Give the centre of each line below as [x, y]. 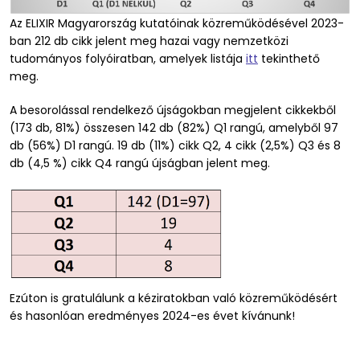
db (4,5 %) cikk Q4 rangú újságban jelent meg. [140, 164]
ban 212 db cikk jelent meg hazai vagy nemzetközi [149, 41]
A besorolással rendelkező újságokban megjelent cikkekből [173, 110]
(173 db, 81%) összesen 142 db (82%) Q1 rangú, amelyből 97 [174, 128]
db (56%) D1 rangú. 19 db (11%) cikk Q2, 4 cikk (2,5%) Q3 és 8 [175, 146]
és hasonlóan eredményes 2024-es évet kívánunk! [152, 316]
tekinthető [289, 59]
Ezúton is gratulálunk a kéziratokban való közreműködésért [174, 299]
